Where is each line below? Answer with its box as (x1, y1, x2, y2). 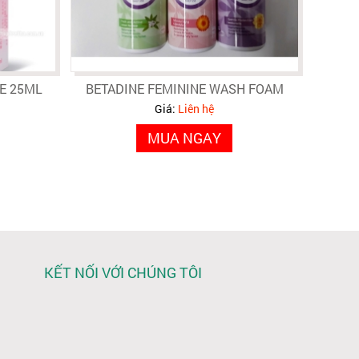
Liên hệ (178, 101, 214, 117)
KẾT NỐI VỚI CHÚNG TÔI (43, 263, 202, 283)
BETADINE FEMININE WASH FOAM (85, 80, 284, 98)
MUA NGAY (147, 128, 221, 148)
